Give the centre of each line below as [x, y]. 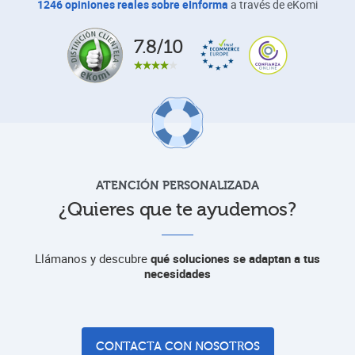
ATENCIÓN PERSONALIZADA [177, 185]
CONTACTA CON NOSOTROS [177, 346]
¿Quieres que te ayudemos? [177, 209]
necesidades [177, 273]
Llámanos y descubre [93, 258]
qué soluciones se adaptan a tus [235, 258]
